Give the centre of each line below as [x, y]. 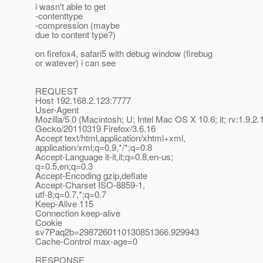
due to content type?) [75, 35]
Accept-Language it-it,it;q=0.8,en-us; [104, 157]
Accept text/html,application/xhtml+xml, [110, 138]
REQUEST [57, 91]
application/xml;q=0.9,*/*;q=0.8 [94, 147]
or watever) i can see [75, 63]
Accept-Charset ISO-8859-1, [90, 185]
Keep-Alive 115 [64, 204]
